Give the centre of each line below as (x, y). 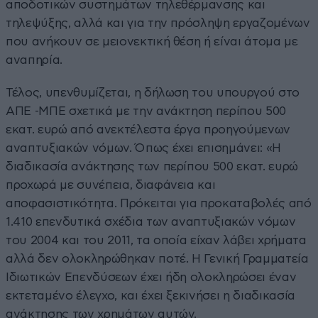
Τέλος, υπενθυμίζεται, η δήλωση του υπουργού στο (153, 92)
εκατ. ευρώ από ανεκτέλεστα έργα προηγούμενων (148, 129)
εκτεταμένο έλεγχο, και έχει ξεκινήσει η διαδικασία (151, 295)
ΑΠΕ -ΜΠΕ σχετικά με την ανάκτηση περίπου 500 (146, 111)
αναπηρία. (34, 60)
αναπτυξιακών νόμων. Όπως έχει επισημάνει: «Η (144, 148)
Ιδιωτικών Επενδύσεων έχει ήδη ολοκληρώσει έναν (151, 277)
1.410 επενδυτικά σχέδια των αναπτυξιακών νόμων (151, 221)
